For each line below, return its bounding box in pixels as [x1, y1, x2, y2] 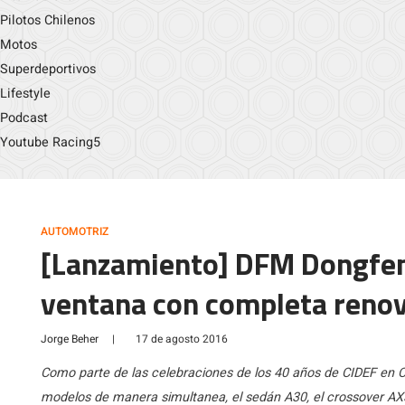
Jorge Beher [41, 331, 99, 347]
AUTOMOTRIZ [41, 223, 108, 240]
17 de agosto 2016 [136, 331, 228, 347]
